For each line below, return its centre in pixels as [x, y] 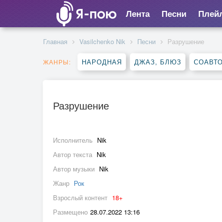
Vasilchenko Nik [102, 41]
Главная [55, 41]
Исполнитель [74, 140]
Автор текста [74, 154]
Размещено [70, 212]
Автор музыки [75, 169]
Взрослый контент [81, 197]
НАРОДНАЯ [102, 62]
